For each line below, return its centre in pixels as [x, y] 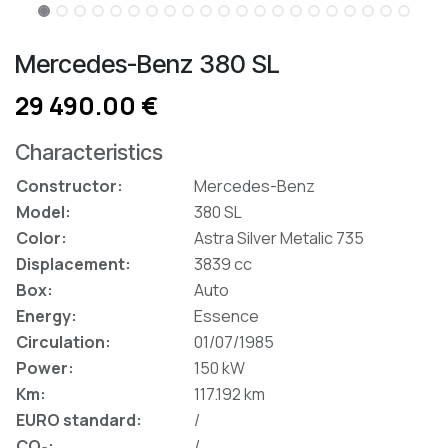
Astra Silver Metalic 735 [279, 237]
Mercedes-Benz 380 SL [147, 63]
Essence [226, 315]
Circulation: [63, 341]
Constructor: [69, 185]
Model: [43, 211]
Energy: [46, 315]
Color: [41, 237]
